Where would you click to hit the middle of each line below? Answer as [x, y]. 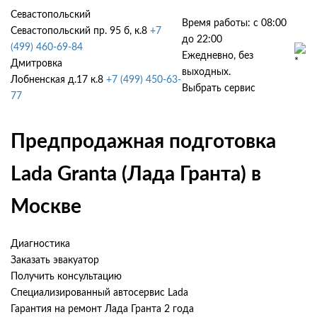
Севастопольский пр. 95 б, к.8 [79, 31]
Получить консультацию [66, 276]
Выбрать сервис [219, 88]
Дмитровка [36, 64]
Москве [46, 206]
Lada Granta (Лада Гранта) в [136, 174]
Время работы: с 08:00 [235, 23]
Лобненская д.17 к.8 [57, 80]
